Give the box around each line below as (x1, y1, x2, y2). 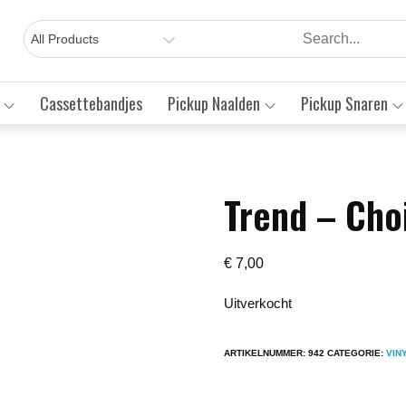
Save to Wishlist (74, 209, 166, 225)
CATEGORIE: (327, 347, 387, 358)
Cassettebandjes (39, 91, 142, 115)
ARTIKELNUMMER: (224, 347, 309, 358)
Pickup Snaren (300, 91, 388, 115)
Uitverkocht (224, 295, 293, 311)
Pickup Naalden (167, 91, 260, 115)
